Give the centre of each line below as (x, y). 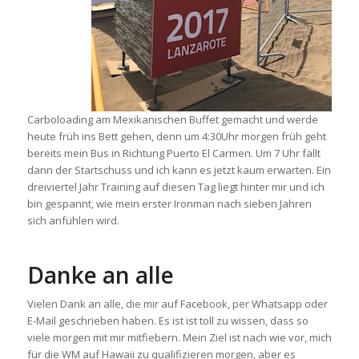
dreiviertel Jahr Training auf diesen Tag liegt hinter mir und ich (175, 187)
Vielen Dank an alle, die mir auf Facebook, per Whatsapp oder (177, 304)
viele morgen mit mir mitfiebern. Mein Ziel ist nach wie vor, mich (179, 338)
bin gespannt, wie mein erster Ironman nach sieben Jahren (169, 204)
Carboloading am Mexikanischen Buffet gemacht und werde (172, 120)
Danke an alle (100, 275)
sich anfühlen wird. (73, 221)
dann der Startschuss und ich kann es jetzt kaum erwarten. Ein (179, 170)
